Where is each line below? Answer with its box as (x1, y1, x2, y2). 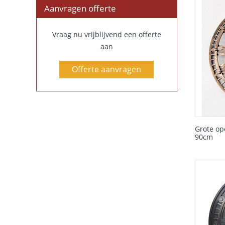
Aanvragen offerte (44, 3, 116, 14)
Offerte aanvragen (72, 64, 142, 75)
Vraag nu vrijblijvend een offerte (52, 30, 161, 39)
